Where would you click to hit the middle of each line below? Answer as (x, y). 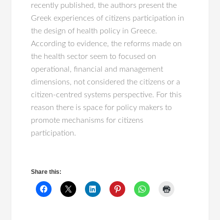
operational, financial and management (97, 69)
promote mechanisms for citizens (87, 120)
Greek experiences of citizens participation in (108, 18)
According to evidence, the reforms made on (107, 44)
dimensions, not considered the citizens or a (106, 82)
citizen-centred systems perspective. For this (107, 95)
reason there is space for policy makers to (102, 108)
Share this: (46, 172)
